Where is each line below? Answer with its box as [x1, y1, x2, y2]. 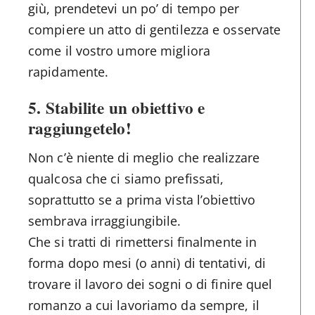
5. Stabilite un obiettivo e [28, 95, 205, 120]
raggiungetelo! [28, 115, 131, 140]
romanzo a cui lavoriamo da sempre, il [28, 296, 259, 314]
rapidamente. [28, 63, 109, 80]
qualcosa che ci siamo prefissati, [28, 169, 224, 187]
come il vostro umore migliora [28, 41, 210, 59]
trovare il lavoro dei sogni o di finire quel [28, 275, 273, 292]
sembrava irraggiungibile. [28, 212, 181, 229]
